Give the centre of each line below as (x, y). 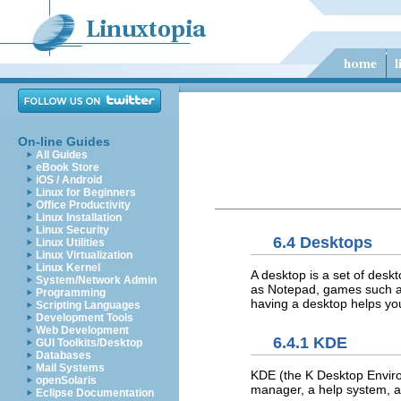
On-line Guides (64, 141)
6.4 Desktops (323, 242)
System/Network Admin (96, 280)
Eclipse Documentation (95, 393)
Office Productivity (83, 205)
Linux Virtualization (84, 255)
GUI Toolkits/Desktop (89, 343)
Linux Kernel (68, 268)
